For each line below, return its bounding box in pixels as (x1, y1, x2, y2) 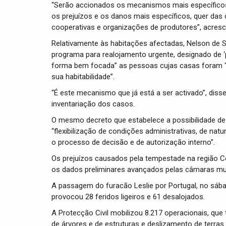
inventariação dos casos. (51, 99, 135, 108)
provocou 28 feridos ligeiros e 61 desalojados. (51, 192, 205, 201)
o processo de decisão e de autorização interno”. (51, 138, 215, 147)
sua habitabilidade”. (51, 72, 115, 81)
